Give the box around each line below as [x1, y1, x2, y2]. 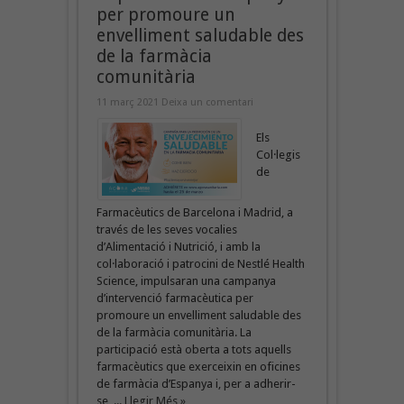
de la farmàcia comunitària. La [96, 325, 252, 339]
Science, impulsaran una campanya [96, 273, 276, 288]
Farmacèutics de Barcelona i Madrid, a [96, 205, 293, 219]
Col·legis [255, 147, 300, 161]
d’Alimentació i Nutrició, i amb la [96, 239, 261, 253]
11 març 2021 [96, 96, 161, 108]
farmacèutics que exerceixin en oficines [96, 359, 300, 373]
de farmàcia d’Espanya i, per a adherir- [96, 376, 296, 390]
